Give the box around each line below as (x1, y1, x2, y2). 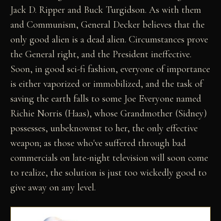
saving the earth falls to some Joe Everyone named (10, 92, 202, 105)
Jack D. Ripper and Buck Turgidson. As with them (10, 3, 202, 16)
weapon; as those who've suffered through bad (10, 137, 186, 149)
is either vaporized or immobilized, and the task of (10, 77, 203, 90)
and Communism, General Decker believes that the (10, 18, 205, 31)
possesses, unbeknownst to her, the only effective (10, 122, 198, 134)
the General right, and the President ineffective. (10, 48, 192, 60)
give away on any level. (10, 181, 96, 193)
